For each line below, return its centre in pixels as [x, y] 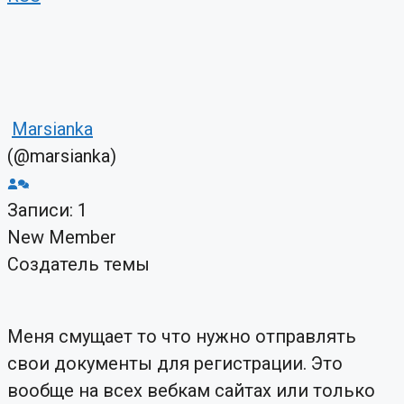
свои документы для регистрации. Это [175, 363]
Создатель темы [78, 264]
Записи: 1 [47, 210]
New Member [62, 237]
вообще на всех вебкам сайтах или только [191, 390]
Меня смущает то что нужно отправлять [182, 336]
